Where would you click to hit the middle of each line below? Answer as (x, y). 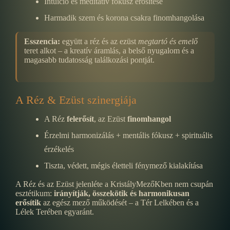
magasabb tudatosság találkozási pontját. (89, 60)
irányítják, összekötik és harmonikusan (122, 193)
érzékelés (59, 149)
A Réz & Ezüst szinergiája (76, 100)
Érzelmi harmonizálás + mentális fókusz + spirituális (128, 135)
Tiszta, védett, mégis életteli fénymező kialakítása (123, 165)
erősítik (28, 202)
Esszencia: (42, 41)
